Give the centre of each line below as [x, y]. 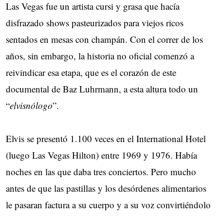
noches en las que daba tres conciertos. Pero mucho [101, 171]
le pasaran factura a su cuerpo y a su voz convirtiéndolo [108, 204]
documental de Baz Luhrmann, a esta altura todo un [102, 89]
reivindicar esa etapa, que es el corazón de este [91, 72]
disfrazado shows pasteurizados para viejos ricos [95, 22]
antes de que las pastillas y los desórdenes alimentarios [106, 188]
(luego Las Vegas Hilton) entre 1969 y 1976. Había [101, 155]
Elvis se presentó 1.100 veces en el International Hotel [106, 138]
